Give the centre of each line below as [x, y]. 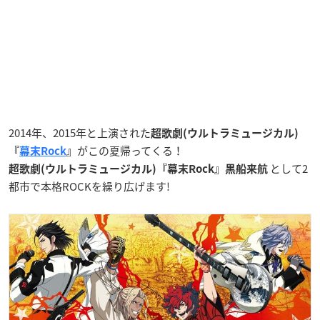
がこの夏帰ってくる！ [130, 150]
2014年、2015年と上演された [80, 132]
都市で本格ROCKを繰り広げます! [89, 186]
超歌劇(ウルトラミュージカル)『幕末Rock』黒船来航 [139, 169]
